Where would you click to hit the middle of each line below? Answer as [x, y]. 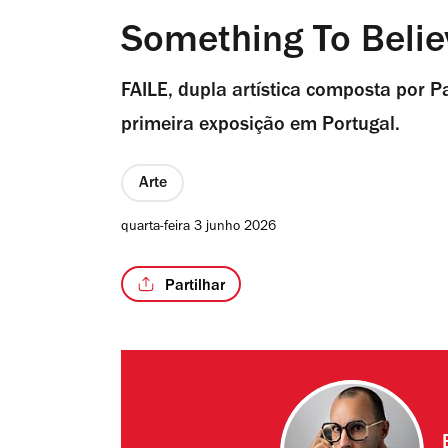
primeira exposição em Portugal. [260, 126]
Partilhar [195, 286]
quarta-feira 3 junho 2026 [198, 228]
